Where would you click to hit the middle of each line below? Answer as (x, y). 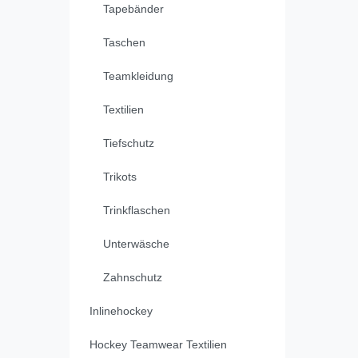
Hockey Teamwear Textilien (158, 345)
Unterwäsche (136, 244)
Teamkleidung (138, 76)
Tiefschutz (129, 143)
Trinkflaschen (137, 211)
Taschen (124, 43)
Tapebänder (133, 9)
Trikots (120, 177)
